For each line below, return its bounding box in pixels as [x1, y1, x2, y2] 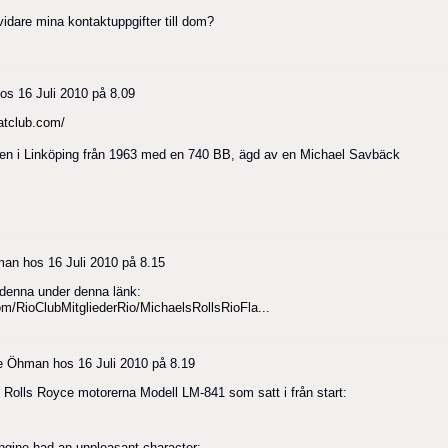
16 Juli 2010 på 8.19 [78, 355, 195, 371]
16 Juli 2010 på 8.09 [18, 85, 135, 101]
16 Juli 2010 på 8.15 [48, 254, 165, 270]
